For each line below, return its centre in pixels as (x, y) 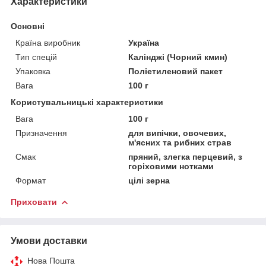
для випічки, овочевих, (178, 133)
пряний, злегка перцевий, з (186, 156)
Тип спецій (36, 57)
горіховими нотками (171, 166)
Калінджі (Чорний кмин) (178, 57)
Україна (144, 42)
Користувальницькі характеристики (87, 102)
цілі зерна (149, 180)
